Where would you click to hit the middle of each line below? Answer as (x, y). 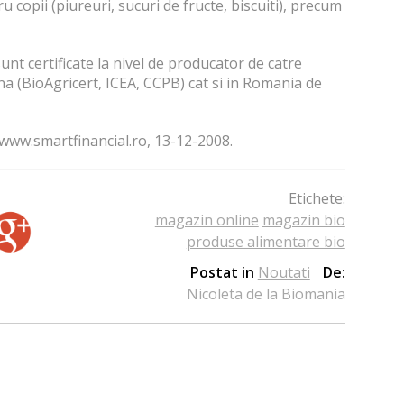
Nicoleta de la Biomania (266, 294)
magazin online (207, 220)
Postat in (224, 273)
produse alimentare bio (266, 242)
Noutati (284, 273)
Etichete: (317, 199)
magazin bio (303, 220)
